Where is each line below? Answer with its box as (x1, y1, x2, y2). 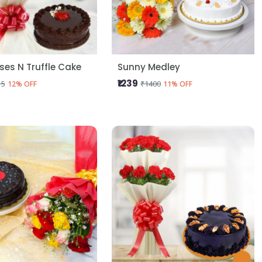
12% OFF (7, 78, 37, 89)
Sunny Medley (118, 60, 181, 73)
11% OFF (163, 78, 193, 89)
